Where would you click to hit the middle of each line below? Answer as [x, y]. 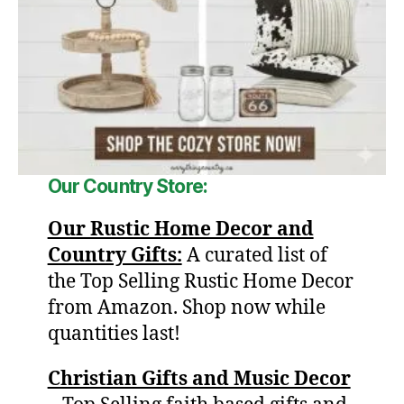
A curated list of [257, 256]
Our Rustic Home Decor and [180, 230]
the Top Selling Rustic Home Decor [200, 282]
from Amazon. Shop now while [186, 308]
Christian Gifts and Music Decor [199, 380]
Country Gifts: [115, 256]
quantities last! [114, 335]
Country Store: [145, 187]
